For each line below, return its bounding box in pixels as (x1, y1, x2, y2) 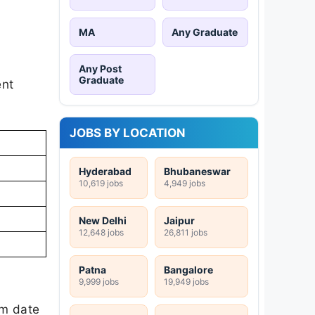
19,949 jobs (164, 276, 209, 287)
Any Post (79, 62, 122, 75)
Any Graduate (172, 25, 238, 38)
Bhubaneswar (164, 165, 231, 177)
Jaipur (164, 214, 195, 226)
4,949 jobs (164, 177, 205, 188)
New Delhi (79, 214, 127, 226)
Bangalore (164, 263, 213, 276)
